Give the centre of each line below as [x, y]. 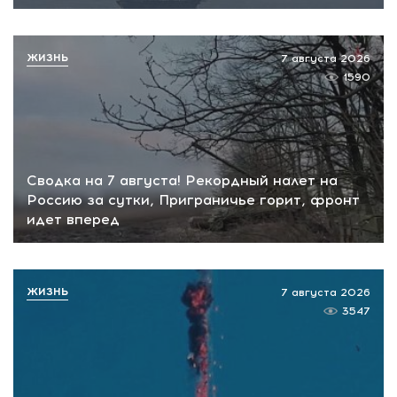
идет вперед [73, 220]
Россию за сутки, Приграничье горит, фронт [193, 200]
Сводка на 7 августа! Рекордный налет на [182, 181]
